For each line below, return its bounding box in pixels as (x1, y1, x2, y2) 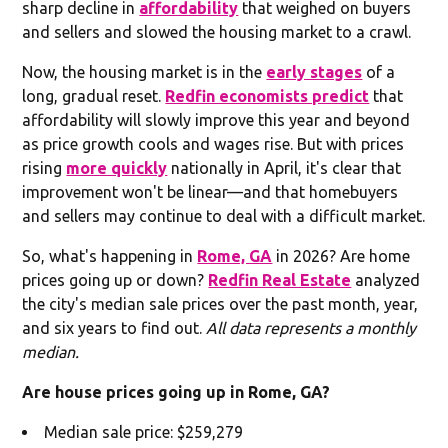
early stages (266, 62, 363, 81)
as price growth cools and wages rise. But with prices (22, 134, 405, 153)
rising (22, 158, 67, 177)
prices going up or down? (22, 270, 209, 289)
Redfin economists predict (165, 86, 370, 105)
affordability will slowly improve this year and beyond (22, 110, 411, 129)
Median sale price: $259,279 (44, 422, 244, 441)
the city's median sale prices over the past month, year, (22, 294, 419, 313)
